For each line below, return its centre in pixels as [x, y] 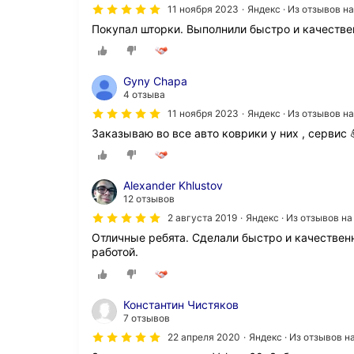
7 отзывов [147, 318]
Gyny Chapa [155, 81]
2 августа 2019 [202, 218]
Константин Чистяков [181, 304]
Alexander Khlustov [173, 186]
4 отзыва [144, 95]
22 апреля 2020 [204, 337]
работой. [115, 252]
